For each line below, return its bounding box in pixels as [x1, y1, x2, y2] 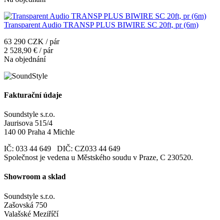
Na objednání [4, 55, 46, 63]
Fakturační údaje [4, 90, 62, 99]
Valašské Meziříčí [4, 209, 58, 218]
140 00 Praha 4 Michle [4, 128, 75, 137]
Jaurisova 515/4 [4, 119, 53, 128]
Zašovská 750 [4, 200, 47, 209]
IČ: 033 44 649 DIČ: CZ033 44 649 [4, 144, 120, 153]
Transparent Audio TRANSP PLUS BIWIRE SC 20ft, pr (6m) [4, 20, 198, 29]
